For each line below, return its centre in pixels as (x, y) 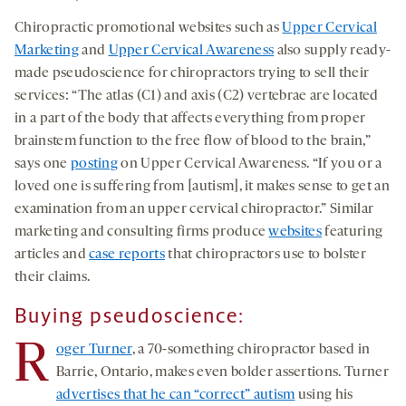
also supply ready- (333, 50)
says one (43, 164)
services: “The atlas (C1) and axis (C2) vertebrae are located (197, 96)
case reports (127, 254)
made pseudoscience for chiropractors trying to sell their (192, 73)
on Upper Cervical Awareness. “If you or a (250, 164)
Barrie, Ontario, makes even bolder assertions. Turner (222, 372)
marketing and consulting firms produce (142, 232)
